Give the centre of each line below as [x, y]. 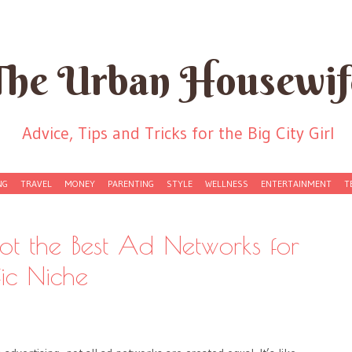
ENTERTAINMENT [296, 183]
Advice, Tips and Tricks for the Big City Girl [178, 133]
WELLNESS [227, 183]
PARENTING [131, 183]
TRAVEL [36, 183]
